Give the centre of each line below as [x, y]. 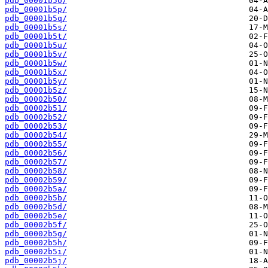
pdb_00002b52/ [36, 117]
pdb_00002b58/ [36, 171]
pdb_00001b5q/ [36, 19]
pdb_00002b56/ [36, 153]
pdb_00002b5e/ [36, 216]
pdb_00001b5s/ [36, 28]
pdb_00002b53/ [36, 126]
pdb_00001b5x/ [36, 72]
